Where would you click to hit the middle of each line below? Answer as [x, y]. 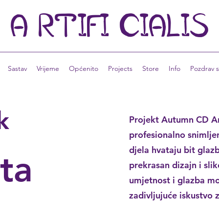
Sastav [17, 68]
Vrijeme [48, 68]
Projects [120, 68]
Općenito [84, 68]
